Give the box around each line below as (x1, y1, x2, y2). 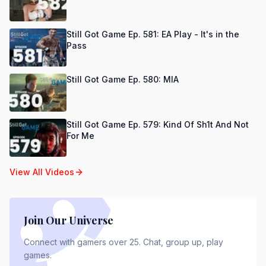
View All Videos (9, 167, 74, 177)
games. (24, 250, 52, 260)
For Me (66, 131, 94, 141)
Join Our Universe (24, 213, 113, 227)
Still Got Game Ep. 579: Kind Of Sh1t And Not (66, 119, 249, 129)
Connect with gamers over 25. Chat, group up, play (24, 237, 223, 247)
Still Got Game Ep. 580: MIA (66, 74, 179, 84)
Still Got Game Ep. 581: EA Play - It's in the (66, 29, 239, 39)
